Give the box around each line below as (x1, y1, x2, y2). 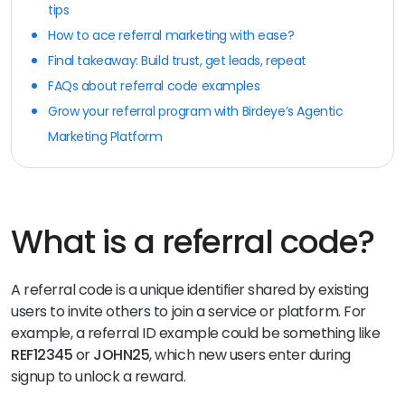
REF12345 (11, 344, 73, 365)
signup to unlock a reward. (11, 365, 190, 387)
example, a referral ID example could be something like (11, 322, 381, 344)
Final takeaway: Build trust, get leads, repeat (48, 51, 306, 70)
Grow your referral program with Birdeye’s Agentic (48, 101, 344, 120)
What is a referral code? (11, 218, 381, 265)
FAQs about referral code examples (48, 76, 260, 95)
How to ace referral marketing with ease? (48, 25, 297, 44)
